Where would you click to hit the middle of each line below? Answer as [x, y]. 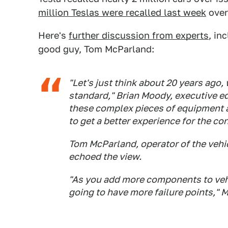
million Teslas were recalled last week [122, 12]
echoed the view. [105, 156]
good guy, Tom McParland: [96, 49]
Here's [53, 35]
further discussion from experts [139, 35]
